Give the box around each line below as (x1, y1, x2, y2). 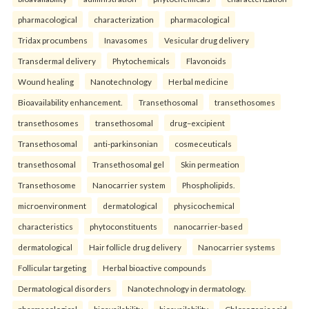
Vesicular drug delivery (164, 35, 249, 46)
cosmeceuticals (175, 139, 232, 149)
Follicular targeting (18, 263, 86, 273)
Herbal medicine (168, 77, 228, 87)
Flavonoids (186, 56, 226, 66)
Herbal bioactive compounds (103, 263, 206, 273)
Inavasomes (104, 35, 148, 46)
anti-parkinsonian (94, 139, 158, 149)
